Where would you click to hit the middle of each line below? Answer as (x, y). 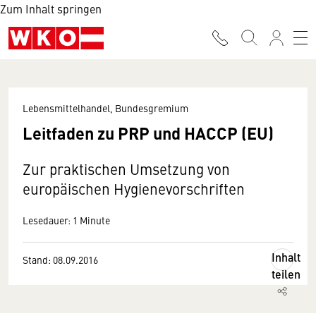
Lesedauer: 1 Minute (66, 220)
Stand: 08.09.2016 (60, 260)
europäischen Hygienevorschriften (134, 189)
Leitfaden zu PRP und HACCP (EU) (148, 133)
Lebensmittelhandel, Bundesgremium (105, 108)
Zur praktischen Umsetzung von (126, 169)
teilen (286, 274)
